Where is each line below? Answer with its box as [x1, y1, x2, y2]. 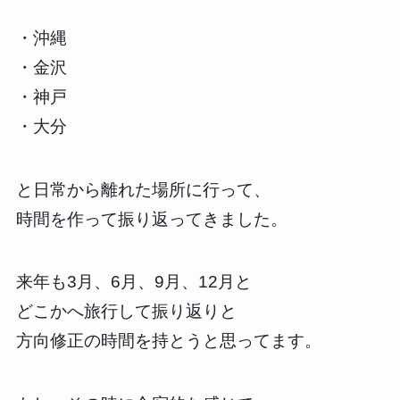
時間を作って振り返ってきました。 [15, 209, 287, 229]
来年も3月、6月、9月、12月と [15, 272, 252, 292]
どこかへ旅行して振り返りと [15, 302, 237, 321]
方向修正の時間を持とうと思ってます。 [15, 331, 321, 351]
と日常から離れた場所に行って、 [15, 179, 271, 199]
